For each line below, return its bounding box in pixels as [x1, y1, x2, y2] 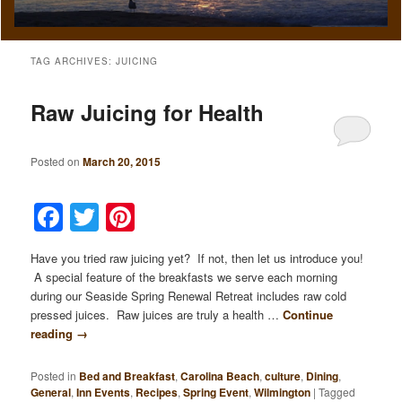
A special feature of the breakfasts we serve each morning [31, 267, 338, 285]
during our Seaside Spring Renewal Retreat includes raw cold [31, 286, 347, 304]
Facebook [63, 196, 200, 238]
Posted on [31, 153, 83, 169]
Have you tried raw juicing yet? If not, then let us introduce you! [31, 249, 364, 267]
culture [265, 367, 301, 384]
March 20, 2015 [83, 153, 162, 170]
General [31, 383, 72, 400]
